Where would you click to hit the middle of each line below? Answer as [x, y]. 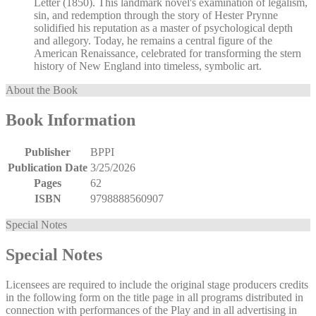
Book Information [71, 120]
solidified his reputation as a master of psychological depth [163, 28]
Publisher [48, 152]
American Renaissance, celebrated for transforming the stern [168, 54]
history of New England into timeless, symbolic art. [148, 66]
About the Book [42, 90]
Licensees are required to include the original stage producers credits [157, 284]
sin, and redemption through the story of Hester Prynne [156, 16]
